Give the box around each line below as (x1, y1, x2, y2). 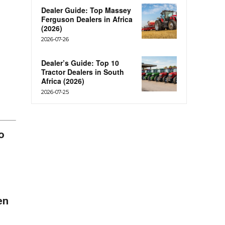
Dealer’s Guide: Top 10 (41, 58, 119, 68)
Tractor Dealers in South (41, 67, 124, 77)
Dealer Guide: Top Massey (41, 5, 131, 16)
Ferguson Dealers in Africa (41, 14, 133, 25)
